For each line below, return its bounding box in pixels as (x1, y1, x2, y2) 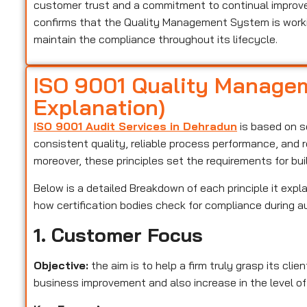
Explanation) (34, 93, 166, 121)
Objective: (34, 258, 89, 272)
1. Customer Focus (34, 222, 204, 247)
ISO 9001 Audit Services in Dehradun (34, 119, 238, 134)
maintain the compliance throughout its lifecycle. (34, 32, 278, 46)
